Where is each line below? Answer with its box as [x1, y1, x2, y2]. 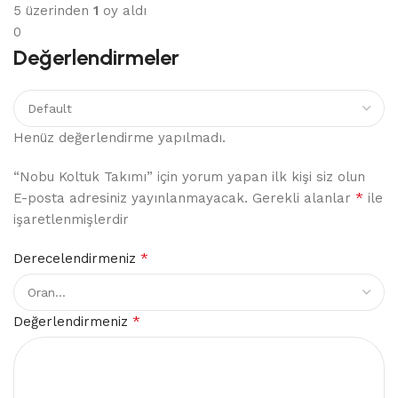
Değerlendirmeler [13, 44, 179, 71]
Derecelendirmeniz [13, 251, 140, 267]
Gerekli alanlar [252, 190, 355, 207]
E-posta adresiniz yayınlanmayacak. [13, 190, 248, 207]
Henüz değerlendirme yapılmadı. [13, 130, 226, 147]
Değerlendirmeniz [13, 314, 132, 330]
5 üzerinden [13, 3, 93, 20]
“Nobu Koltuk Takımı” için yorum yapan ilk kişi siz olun [13, 169, 365, 186]
